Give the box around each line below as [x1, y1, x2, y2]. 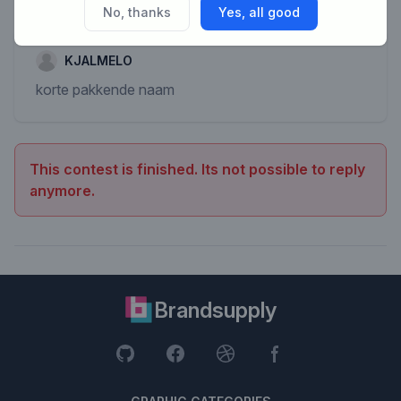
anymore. [30, 182, 95, 200]
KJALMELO [64, 53, 132, 68]
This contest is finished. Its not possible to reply [30, 160, 365, 178]
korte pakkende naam [36, 81, 175, 98]
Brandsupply [153, 297, 277, 323]
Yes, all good [218, 4, 300, 20]
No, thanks [102, 4, 171, 20]
